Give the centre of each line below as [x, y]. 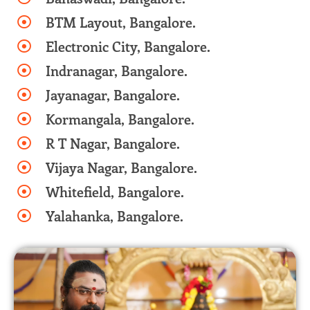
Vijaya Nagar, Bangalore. [121, 167]
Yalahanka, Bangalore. [115, 215]
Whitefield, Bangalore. [115, 191]
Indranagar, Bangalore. [117, 70]
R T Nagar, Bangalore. [113, 143]
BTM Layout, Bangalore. [121, 21]
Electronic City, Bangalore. [128, 46]
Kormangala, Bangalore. [120, 118]
